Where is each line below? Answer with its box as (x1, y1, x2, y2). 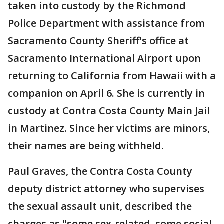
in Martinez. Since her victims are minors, (8, 121, 210, 135)
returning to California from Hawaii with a (8, 69, 216, 82)
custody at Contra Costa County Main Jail (8, 104, 210, 117)
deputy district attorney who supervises (8, 182, 204, 195)
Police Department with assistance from (8, 16, 205, 30)
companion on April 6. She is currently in (8, 86, 205, 100)
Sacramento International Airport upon (8, 51, 201, 65)
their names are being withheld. (8, 139, 166, 152)
